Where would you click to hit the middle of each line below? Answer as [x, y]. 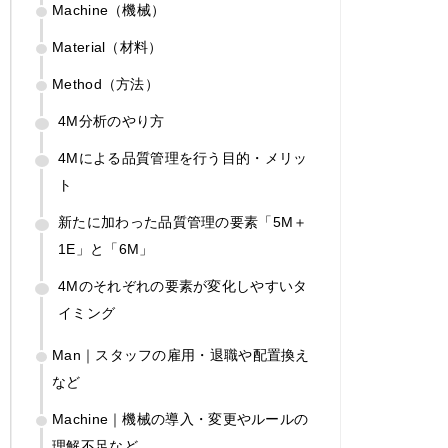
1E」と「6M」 [106, 248]
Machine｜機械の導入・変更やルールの [180, 418]
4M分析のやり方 [111, 120]
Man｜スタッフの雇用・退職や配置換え [181, 354]
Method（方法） [105, 83]
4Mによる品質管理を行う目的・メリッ [183, 157]
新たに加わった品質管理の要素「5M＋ [183, 221]
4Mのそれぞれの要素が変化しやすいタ [183, 285]
